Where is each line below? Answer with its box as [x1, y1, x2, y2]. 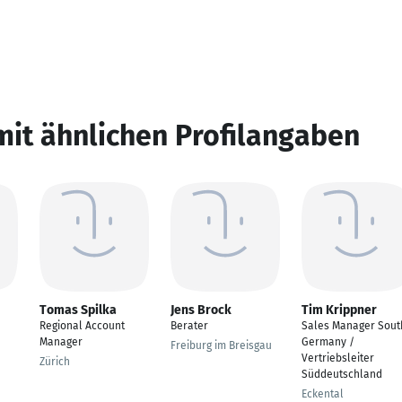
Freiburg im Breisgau [170, 339, 272, 352]
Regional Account [39, 319, 125, 332]
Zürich [39, 355, 70, 368]
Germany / [301, 336, 354, 348]
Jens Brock [170, 302, 232, 318]
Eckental [301, 388, 344, 400]
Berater [170, 319, 208, 332]
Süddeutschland [301, 368, 382, 380]
